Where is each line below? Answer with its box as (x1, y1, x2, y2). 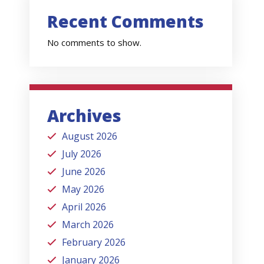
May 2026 (62, 182, 105, 196)
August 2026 (62, 129, 118, 143)
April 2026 (62, 200, 107, 213)
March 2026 (62, 217, 114, 231)
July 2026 (62, 147, 102, 160)
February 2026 (62, 235, 126, 249)
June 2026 (62, 164, 106, 178)
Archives (47, 104, 122, 127)
